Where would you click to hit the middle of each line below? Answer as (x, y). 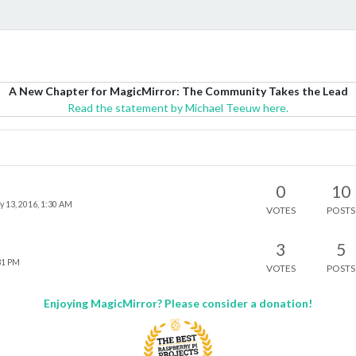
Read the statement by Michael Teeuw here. (178, 108)
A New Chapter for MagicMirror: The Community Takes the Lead (178, 91)
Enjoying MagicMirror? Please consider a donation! (178, 303)
